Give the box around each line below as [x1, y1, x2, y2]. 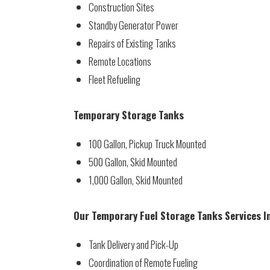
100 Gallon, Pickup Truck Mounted [89, 136, 206, 151]
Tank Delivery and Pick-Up [89, 237, 178, 252]
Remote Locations [89, 54, 151, 69]
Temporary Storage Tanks [74, 107, 184, 122]
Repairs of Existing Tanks [89, 36, 176, 51]
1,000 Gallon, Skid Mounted [89, 172, 183, 187]
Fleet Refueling [89, 72, 140, 87]
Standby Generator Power [89, 17, 178, 33]
